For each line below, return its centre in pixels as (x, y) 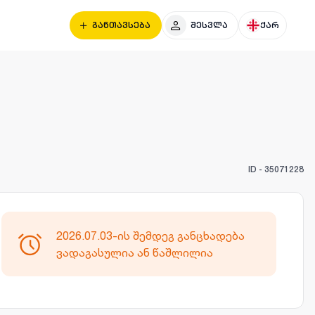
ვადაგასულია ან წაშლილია (134, 252)
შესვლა (209, 25)
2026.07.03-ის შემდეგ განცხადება (150, 235)
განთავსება (121, 25)
